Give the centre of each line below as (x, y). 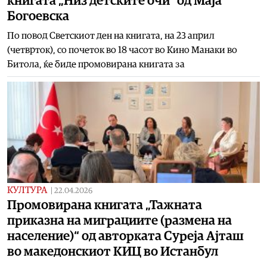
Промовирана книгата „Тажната (105, 205)
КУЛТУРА (27, 190)
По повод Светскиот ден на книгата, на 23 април (111, 35)
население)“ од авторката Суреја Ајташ (125, 236)
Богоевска (38, 16)
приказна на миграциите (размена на (119, 220)
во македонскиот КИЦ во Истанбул (113, 251)
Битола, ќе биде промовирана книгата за (96, 64)
